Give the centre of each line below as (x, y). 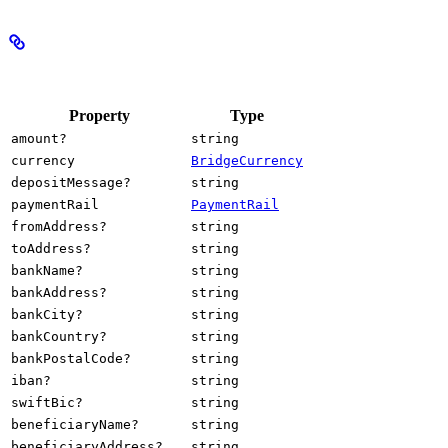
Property (99, 115)
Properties (52, 69)
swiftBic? (47, 402)
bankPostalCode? (71, 358)
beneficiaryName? (75, 424)
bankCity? (47, 314)
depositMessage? (71, 182)
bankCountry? (59, 336)
